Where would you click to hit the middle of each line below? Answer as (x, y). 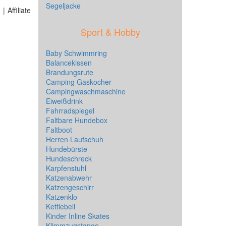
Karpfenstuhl (66, 168)
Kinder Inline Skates (78, 216)
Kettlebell (61, 206)
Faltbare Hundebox (77, 120)
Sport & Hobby (110, 32)
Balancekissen (69, 63)
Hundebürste (67, 149)
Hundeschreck (69, 158)
